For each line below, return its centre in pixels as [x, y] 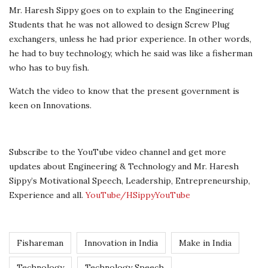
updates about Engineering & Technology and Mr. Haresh [124, 167]
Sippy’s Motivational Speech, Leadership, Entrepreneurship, [130, 181]
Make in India [205, 243]
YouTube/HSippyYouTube [138, 195]
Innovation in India [121, 243]
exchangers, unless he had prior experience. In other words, [130, 39]
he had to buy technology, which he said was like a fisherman [131, 54]
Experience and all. [47, 195]
